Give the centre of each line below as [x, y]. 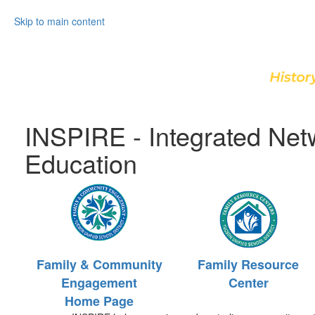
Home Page [99, 301]
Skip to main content [59, 21]
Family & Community [99, 265]
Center [248, 283]
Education [81, 163]
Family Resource [249, 265]
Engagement [99, 283]
